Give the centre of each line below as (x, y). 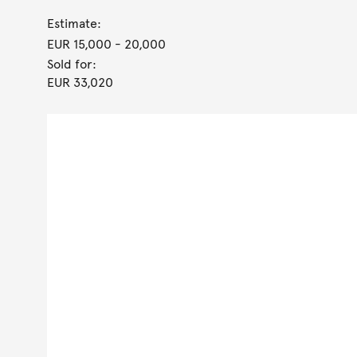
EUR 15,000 (79, 44)
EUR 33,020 (80, 82)
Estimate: (74, 24)
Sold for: (71, 64)
